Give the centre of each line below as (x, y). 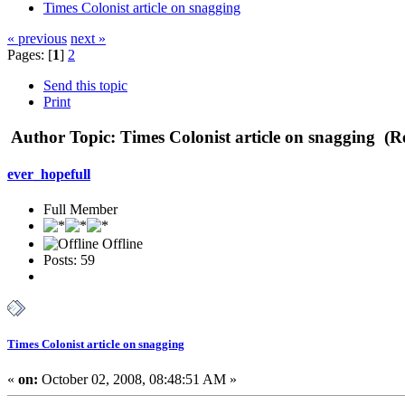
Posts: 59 (69, 260)
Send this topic (85, 85)
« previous (37, 38)
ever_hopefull (49, 174)
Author (38, 137)
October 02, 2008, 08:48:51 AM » (137, 380)
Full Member (80, 210)
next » (88, 38)
